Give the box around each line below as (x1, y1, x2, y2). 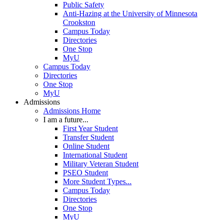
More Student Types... (63, 177, 132, 186)
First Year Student (63, 124, 118, 133)
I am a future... (43, 115, 88, 124)
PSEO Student (63, 168, 108, 177)
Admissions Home (43, 107, 101, 115)
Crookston (63, 18, 95, 27)
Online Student (63, 142, 110, 151)
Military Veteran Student (63, 160, 138, 168)
